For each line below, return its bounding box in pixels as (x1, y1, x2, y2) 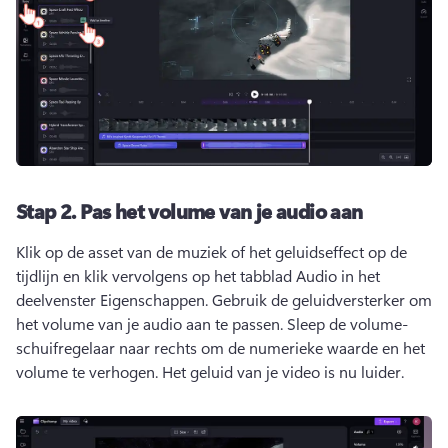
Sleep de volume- (287, 313, 408, 335)
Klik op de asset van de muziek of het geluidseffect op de (16, 241, 407, 263)
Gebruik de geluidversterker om (212, 289, 432, 311)
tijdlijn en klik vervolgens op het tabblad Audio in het (16, 265, 380, 287)
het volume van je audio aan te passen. (16, 313, 287, 335)
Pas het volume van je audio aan (80, 197, 363, 225)
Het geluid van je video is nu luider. (162, 361, 408, 383)
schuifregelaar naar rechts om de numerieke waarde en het (16, 337, 425, 359)
